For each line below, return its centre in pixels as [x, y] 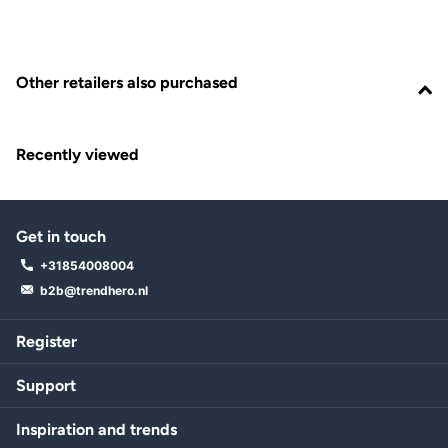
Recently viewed [77, 155]
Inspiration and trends [96, 429]
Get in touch [61, 237]
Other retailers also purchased [127, 83]
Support [46, 385]
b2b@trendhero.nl [94, 291]
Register [46, 341]
